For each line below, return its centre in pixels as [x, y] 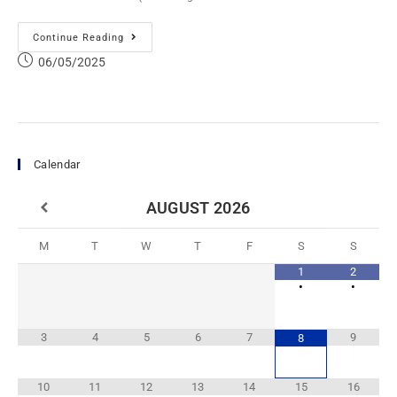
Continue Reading [78, 38]
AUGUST [178, 208]
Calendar [57, 165]
